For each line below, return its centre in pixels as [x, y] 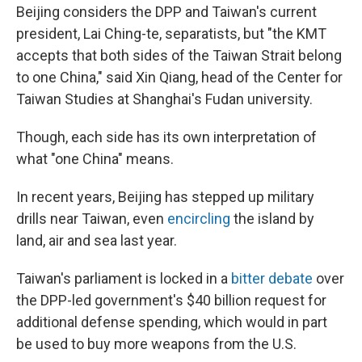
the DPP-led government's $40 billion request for [171, 300]
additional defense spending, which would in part [172, 322]
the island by [272, 219]
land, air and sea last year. [97, 240]
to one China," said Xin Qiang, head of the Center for [179, 77]
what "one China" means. [95, 159]
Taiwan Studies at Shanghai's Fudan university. [164, 99]
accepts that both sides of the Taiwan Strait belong [179, 55]
